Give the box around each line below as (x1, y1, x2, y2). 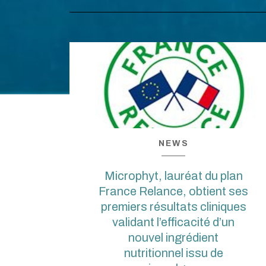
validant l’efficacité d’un (112, 215, 235, 229)
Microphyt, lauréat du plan (104, 169, 243, 182)
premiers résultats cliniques (100, 199, 246, 213)
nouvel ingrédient (128, 230, 218, 244)
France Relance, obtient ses (99, 184, 248, 198)
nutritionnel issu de (123, 246, 223, 259)
